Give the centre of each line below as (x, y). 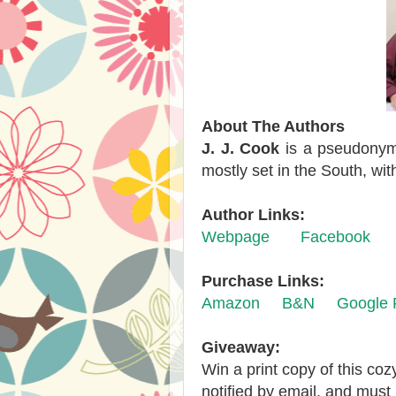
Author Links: (253, 215)
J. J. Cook (241, 148)
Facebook (335, 237)
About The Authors (273, 126)
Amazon (231, 303)
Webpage (236, 237)
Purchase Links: (263, 281)
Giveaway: (241, 347)
